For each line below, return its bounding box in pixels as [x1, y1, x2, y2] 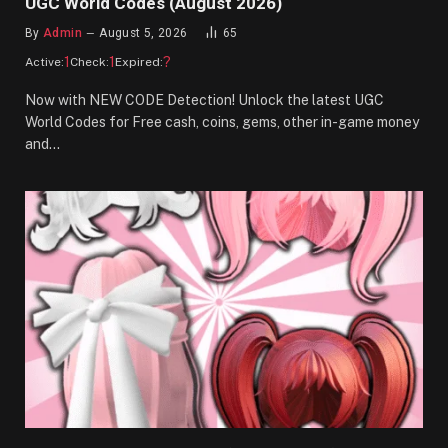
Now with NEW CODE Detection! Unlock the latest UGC [25, 91, 384, 108]
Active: [25, 54, 64, 69]
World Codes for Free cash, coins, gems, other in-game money [25, 113, 419, 130]
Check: [70, 54, 109, 69]
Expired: [115, 54, 163, 69]
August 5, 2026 [99, 25, 188, 40]
